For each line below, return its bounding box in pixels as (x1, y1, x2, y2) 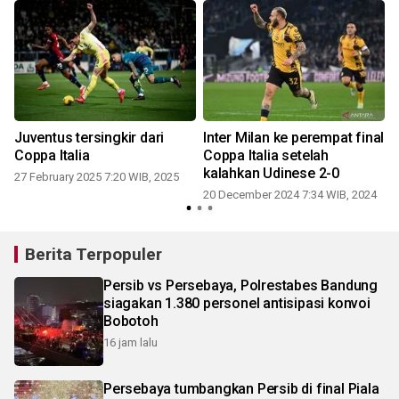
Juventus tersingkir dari (14, 128, 165, 146)
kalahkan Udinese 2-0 (203, 164, 339, 182)
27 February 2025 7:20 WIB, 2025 (14, 169, 179, 183)
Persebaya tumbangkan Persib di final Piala (103, 379, 379, 397)
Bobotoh (103, 312, 159, 330)
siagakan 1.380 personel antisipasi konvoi (103, 294, 370, 312)
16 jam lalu (103, 335, 158, 349)
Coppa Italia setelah (203, 146, 329, 164)
